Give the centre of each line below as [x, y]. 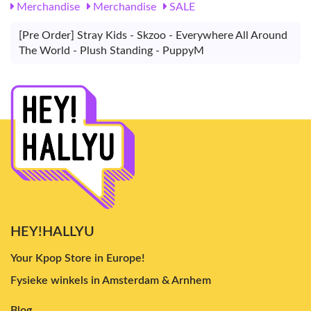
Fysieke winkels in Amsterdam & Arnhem [111, 280]
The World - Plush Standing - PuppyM [111, 51]
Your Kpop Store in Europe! [77, 258]
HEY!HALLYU [52, 232]
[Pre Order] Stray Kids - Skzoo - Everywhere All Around [153, 36]
